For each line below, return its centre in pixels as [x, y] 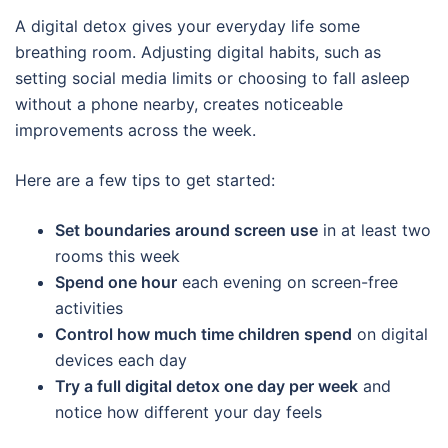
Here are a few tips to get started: [145, 180]
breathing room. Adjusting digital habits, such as [198, 52]
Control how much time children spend [203, 334]
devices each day [121, 360]
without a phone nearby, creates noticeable [179, 104]
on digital [390, 334]
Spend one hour [116, 282]
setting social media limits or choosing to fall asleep [212, 78]
